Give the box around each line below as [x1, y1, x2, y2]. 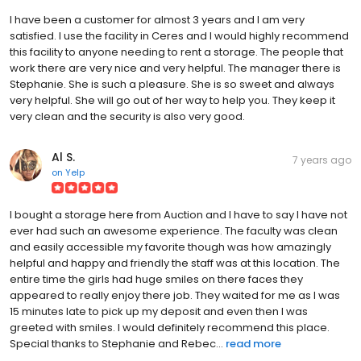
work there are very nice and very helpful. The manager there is [10, 60, 341, 76]
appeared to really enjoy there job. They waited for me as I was [10, 287, 340, 303]
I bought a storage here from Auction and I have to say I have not [10, 206, 347, 222]
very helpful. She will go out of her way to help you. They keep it [10, 92, 335, 108]
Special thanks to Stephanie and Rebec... [10, 335, 223, 351]
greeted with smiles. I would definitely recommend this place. [10, 319, 330, 335]
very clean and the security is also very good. [10, 108, 245, 124]
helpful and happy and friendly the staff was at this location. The [10, 255, 340, 271]
